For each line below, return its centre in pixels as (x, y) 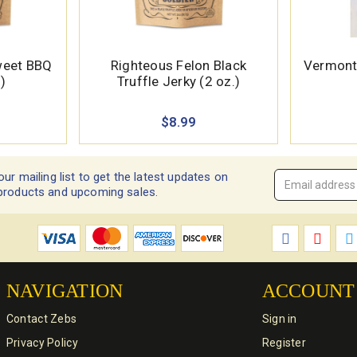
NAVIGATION (65, 291)
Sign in (279, 319)
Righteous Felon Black (178, 66)
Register (284, 343)
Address (296, 194)
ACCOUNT (308, 291)
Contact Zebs (41, 319)
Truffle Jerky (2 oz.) (178, 82)
